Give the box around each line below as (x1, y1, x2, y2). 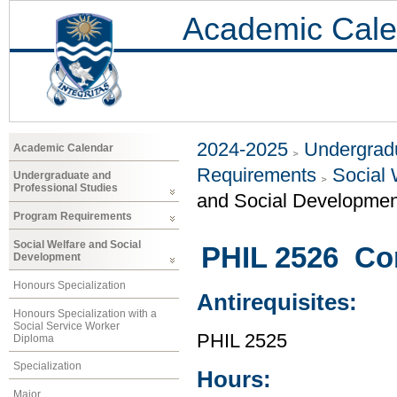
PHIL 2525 (197, 330, 287, 352)
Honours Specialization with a (13, 307, 157, 320)
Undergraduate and (13, 169, 111, 183)
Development (13, 250, 81, 263)
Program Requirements (13, 210, 132, 223)
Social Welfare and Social (13, 237, 141, 251)
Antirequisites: (197, 290, 357, 315)
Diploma (13, 331, 54, 345)
